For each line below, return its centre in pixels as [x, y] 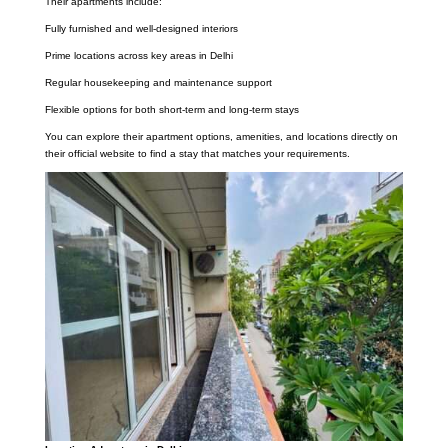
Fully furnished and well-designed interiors [141, 29]
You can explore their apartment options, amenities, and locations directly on [221, 137]
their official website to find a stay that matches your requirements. [197, 154]
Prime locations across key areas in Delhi [138, 56]
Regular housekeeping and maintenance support [158, 83]
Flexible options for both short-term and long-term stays [171, 110]
